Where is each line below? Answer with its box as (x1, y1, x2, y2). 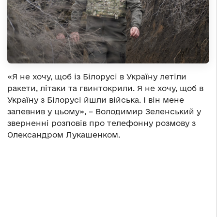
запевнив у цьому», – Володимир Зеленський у (7, 107, 201, 116)
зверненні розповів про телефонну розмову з (7, 119, 196, 128)
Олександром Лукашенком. (7, 130, 120, 139)
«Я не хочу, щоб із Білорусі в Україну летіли (7, 72, 186, 81)
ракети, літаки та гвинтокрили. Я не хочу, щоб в (7, 84, 203, 93)
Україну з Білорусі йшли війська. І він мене (7, 95, 184, 105)
